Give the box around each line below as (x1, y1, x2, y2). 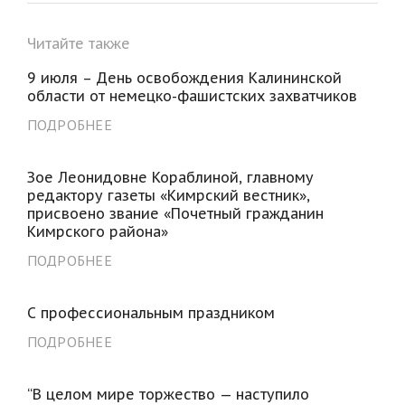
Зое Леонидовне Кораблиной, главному (26, 167, 314, 186)
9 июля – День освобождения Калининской (26, 68, 342, 87)
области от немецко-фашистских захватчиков (26, 86, 357, 105)
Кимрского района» (26, 221, 168, 240)
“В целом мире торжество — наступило (26, 384, 309, 403)
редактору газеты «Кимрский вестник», (26, 185, 310, 204)
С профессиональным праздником (26, 303, 275, 322)
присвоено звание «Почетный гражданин (26, 203, 324, 222)
